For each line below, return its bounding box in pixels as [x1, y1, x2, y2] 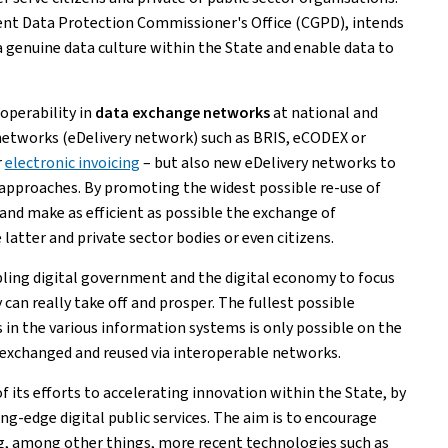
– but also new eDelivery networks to [139, 152, 396, 173]
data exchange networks [94, 102, 270, 123]
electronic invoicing [4, 152, 140, 173]
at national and [269, 102, 378, 123]
